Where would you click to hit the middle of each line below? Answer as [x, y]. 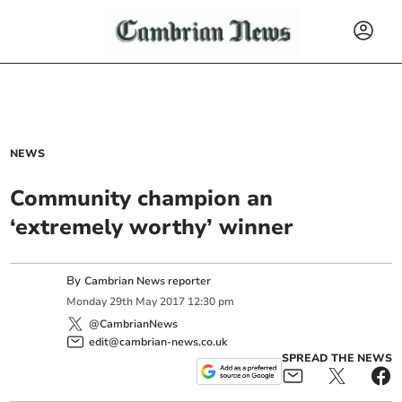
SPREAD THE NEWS [336, 358]
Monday [87, 302]
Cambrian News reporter [148, 281]
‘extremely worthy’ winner [152, 227]
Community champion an [142, 198]
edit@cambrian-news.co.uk [158, 341]
